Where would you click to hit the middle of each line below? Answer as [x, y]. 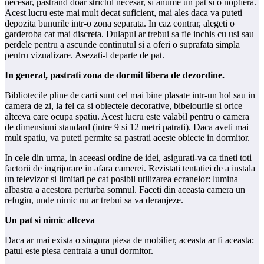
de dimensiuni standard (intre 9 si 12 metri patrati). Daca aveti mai [127, 127]
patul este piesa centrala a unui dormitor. [79, 250]
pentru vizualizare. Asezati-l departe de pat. [85, 55]
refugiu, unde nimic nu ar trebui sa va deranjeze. [94, 200]
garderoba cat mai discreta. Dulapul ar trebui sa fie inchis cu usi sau [129, 34]
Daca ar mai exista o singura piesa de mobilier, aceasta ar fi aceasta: [129, 240]
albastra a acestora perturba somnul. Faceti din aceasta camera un [125, 189]
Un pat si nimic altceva [50, 220]
